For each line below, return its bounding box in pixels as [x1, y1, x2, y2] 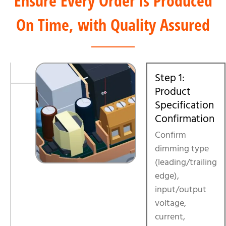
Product [155, 84, 191, 99]
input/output [155, 183, 206, 196]
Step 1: [155, 71, 185, 85]
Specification [155, 98, 214, 112]
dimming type [155, 142, 209, 155]
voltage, [155, 197, 186, 209]
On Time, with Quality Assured [16, 13, 210, 35]
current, [155, 210, 185, 223]
